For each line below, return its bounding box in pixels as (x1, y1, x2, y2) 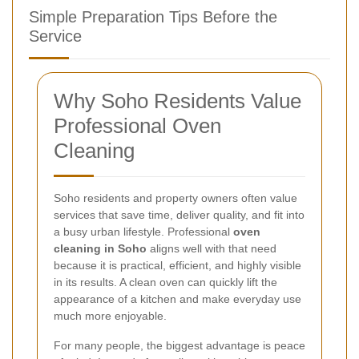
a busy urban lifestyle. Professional (54, 224, 233, 238)
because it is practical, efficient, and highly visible (54, 258, 301, 272)
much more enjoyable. (54, 309, 167, 322)
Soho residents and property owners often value (54, 191, 297, 204)
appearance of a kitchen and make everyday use (54, 292, 301, 305)
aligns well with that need (147, 241, 276, 255)
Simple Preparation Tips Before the (29, 7, 277, 26)
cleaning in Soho (54, 241, 147, 255)
